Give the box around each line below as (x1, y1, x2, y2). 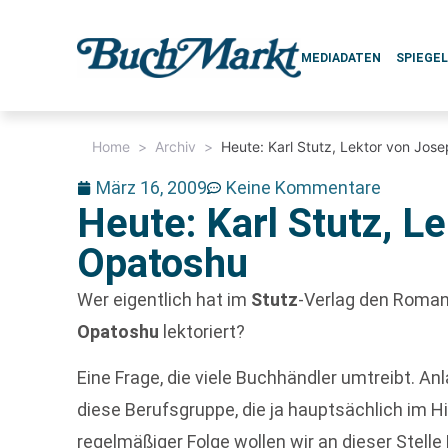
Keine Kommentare (226, 177, 382, 198)
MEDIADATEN (301, 51, 382, 65)
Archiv (155, 138, 197, 155)
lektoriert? (159, 321, 246, 342)
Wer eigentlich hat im (77, 289, 252, 310)
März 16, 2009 (96, 177, 208, 198)
